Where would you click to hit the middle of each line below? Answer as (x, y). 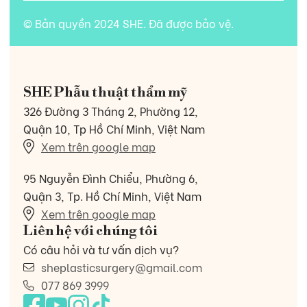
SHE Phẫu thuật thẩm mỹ (105, 93)
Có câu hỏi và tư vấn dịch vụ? (101, 249)
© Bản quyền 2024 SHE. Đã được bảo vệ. (128, 23)
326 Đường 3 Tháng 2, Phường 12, (111, 111)
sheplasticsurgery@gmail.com (122, 267)
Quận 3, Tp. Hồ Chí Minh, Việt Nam (112, 196)
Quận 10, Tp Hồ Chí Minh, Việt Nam (114, 128)
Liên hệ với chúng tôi (90, 231)
